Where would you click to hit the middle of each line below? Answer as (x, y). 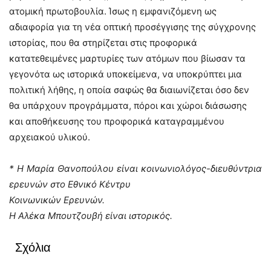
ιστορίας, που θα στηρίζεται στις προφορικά (103, 43)
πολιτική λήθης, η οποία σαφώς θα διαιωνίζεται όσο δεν (129, 90)
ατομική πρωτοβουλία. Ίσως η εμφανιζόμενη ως (113, 11)
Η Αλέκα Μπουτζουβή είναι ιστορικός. (91, 216)
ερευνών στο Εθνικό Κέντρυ (70, 184)
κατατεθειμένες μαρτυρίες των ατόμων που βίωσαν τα (127, 58)
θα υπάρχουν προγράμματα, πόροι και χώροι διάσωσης (128, 106)
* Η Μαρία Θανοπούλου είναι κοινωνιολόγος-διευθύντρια (135, 168)
